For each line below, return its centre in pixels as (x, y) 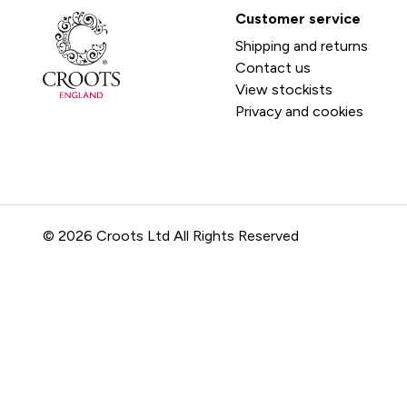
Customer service (298, 19)
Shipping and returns (301, 46)
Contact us (273, 68)
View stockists (283, 89)
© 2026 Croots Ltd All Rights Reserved (171, 236)
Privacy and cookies (299, 111)
